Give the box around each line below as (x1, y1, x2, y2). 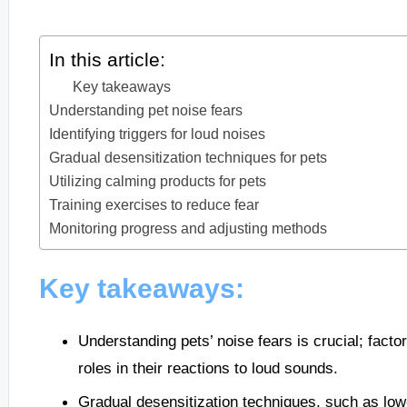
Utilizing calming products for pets (48, 173, 266, 190)
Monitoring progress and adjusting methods (48, 220, 327, 237)
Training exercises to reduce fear (48, 196, 259, 213)
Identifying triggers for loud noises (48, 125, 265, 143)
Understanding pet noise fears (48, 102, 243, 119)
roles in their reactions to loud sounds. (77, 359, 338, 378)
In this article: (48, 49, 165, 71)
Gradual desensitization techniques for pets (48, 149, 327, 166)
